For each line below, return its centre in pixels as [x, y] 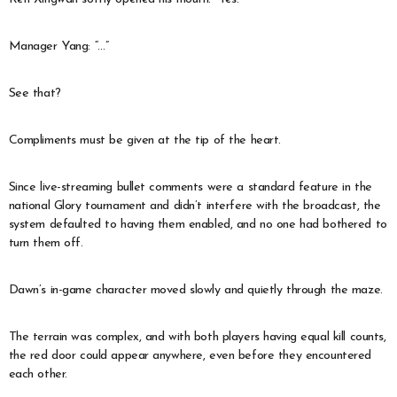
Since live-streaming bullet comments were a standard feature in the [190, 187]
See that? [35, 93]
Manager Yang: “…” [58, 46]
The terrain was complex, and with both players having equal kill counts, [197, 337]
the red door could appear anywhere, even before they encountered [190, 355]
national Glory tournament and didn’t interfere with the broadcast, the [195, 206]
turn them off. [46, 243]
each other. [38, 374]
